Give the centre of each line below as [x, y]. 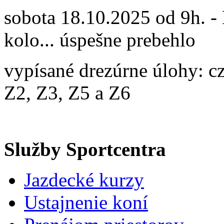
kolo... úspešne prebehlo [100, 39]
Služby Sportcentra [85, 149]
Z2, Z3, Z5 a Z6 [67, 92]
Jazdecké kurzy [84, 179]
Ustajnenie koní [86, 202]
